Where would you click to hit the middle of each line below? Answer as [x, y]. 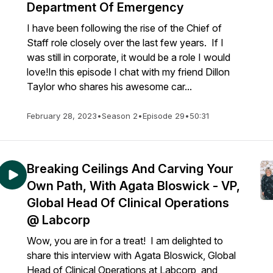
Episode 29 [164, 116]
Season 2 [120, 116]
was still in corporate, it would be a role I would [129, 57]
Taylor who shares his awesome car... [109, 87]
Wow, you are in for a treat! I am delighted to [125, 241]
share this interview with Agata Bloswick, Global [131, 255]
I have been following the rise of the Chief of [124, 28]
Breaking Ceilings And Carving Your [130, 169]
